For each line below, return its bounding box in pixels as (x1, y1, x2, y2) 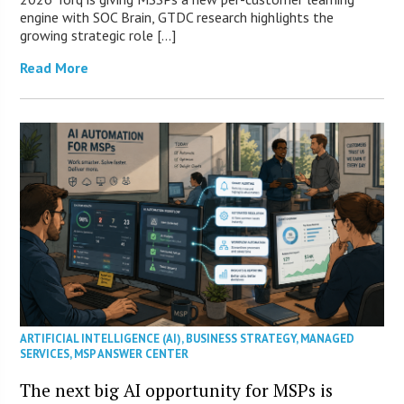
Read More (20, 58, 89, 77)
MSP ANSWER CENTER (74, 346, 189, 363)
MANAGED (300, 331, 355, 347)
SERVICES (20, 346, 70, 363)
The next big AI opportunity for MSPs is (20, 379, 334, 402)
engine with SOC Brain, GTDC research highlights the (20, 7, 335, 26)
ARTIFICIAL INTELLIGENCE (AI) (20, 331, 182, 347)
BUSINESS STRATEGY (186, 331, 297, 347)
